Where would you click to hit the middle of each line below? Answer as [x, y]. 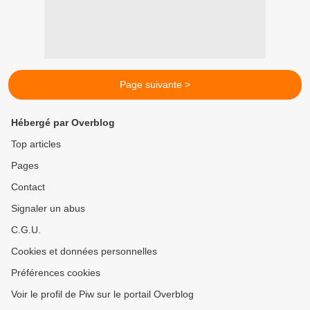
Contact [28, 187]
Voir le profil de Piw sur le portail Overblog [102, 294]
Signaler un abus [48, 209]
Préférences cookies [56, 273]
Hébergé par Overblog [63, 123]
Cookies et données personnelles [84, 252]
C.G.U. [26, 230]
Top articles [36, 144]
